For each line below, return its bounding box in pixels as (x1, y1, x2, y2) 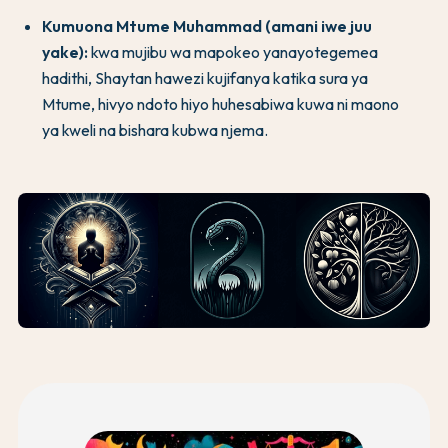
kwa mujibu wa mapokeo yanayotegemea (88, 41, 378, 62)
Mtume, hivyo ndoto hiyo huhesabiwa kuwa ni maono (42, 93, 399, 114)
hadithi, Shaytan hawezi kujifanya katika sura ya (42, 67, 368, 88)
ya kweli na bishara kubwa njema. (42, 119, 268, 140)
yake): (42, 41, 88, 62)
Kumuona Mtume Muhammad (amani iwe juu (42, 15, 372, 36)
